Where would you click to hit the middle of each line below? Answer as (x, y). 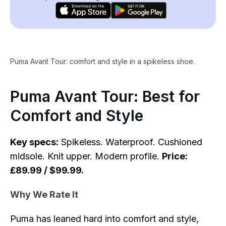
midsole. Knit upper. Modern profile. (86, 156)
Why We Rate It (44, 194)
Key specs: (34, 142)
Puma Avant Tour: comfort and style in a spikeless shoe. (102, 61)
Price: (175, 156)
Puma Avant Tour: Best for (105, 96)
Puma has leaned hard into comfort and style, (104, 219)
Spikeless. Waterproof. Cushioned (130, 142)
